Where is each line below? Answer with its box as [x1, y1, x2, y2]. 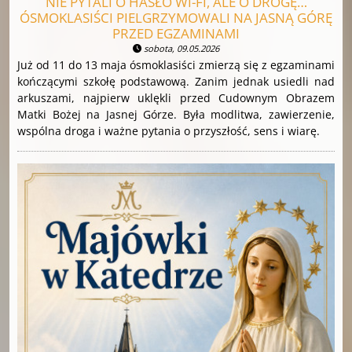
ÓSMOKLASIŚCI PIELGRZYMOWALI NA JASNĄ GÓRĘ [20, 8, 332, 27]
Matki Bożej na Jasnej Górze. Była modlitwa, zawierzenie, [17, 106, 335, 122]
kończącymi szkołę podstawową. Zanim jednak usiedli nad [17, 73, 335, 89]
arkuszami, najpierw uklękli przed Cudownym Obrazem [17, 90, 335, 105]
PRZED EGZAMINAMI [112, 24, 240, 42]
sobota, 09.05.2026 [141, 42, 219, 54]
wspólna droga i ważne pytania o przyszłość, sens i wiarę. [17, 123, 320, 138]
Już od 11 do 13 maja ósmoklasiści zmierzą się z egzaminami [17, 57, 335, 72]
